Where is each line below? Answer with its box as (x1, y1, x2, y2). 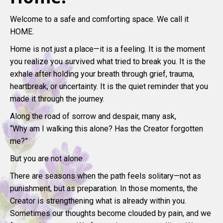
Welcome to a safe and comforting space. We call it (10, 14, 189, 24)
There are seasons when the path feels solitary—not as (10, 171, 201, 181)
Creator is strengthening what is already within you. (10, 196, 186, 206)
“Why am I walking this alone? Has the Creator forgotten (10, 123, 203, 133)
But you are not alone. (10, 153, 84, 163)
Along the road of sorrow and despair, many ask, (10, 111, 176, 121)
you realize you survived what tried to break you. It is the (10, 56, 206, 66)
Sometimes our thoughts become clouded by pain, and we (10, 208, 211, 218)
